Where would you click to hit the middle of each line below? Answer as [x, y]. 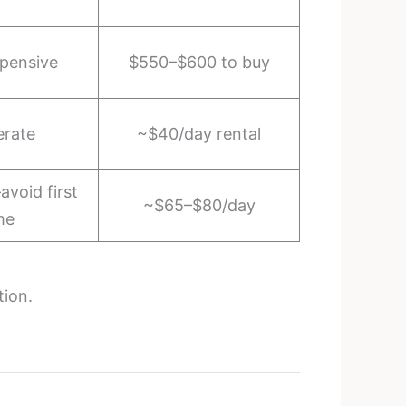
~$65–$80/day [199, 205]
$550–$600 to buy [199, 62]
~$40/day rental [199, 133]
